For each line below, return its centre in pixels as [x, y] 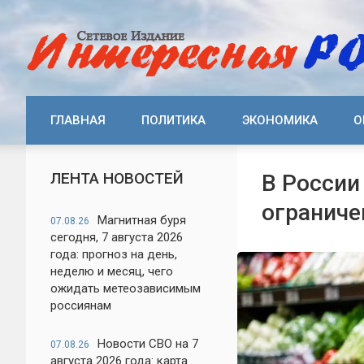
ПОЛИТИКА [174, 120]
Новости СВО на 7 [148, 344]
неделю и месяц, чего [112, 271]
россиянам [81, 305]
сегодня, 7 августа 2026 [117, 237]
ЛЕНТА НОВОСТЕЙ [117, 178]
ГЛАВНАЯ [78, 120]
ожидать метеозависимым [126, 288]
